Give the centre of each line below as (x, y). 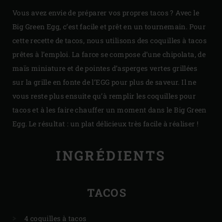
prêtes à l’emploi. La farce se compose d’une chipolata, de (109, 54)
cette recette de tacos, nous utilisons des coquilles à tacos (110, 40)
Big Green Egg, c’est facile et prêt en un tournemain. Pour (109, 26)
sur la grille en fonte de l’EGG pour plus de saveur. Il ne (105, 82)
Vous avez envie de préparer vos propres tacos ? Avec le (106, 12)
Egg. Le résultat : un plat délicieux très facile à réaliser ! (106, 123)
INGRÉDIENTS (111, 156)
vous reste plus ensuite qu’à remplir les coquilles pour (104, 96)
